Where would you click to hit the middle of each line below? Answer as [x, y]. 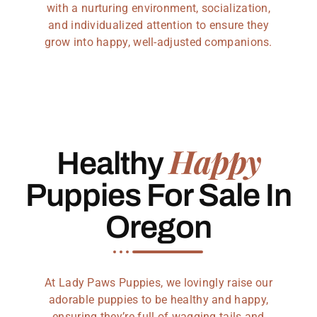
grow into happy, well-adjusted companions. [158, 42]
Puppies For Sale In [158, 195]
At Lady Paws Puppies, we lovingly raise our [158, 283]
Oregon [158, 227]
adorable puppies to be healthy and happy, [158, 300]
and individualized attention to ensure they [158, 25]
